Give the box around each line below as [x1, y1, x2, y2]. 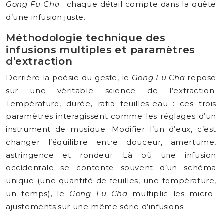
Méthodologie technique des [6, 32, 166, 44]
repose [185, 73, 217, 82]
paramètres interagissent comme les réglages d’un [6, 111, 216, 121]
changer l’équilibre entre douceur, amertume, [6, 137, 216, 147]
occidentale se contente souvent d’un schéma [6, 163, 216, 172]
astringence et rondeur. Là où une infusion [6, 150, 216, 160]
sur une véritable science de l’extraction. [6, 86, 216, 95]
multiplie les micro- [127, 189, 216, 198]
